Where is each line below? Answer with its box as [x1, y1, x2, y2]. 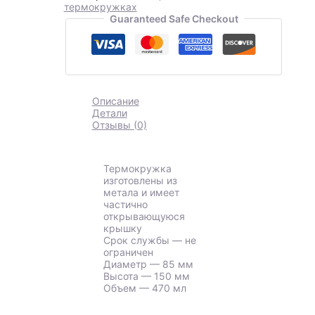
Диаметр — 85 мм [103, 258, 194, 271]
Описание [91, 95, 139, 108]
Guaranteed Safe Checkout [109, 13, 238, 25]
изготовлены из [103, 174, 178, 187]
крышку [103, 222, 143, 235]
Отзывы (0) [91, 119, 147, 131]
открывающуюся [103, 210, 186, 223]
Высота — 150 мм [103, 270, 191, 283]
